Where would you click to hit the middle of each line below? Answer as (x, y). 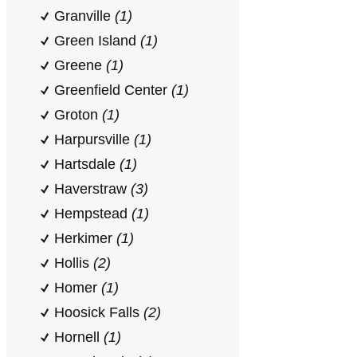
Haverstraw (92, 189)
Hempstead (93, 214)
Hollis (74, 263)
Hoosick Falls (99, 312)
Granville (84, 16)
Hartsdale (87, 164)
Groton (78, 115)
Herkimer (85, 238)
